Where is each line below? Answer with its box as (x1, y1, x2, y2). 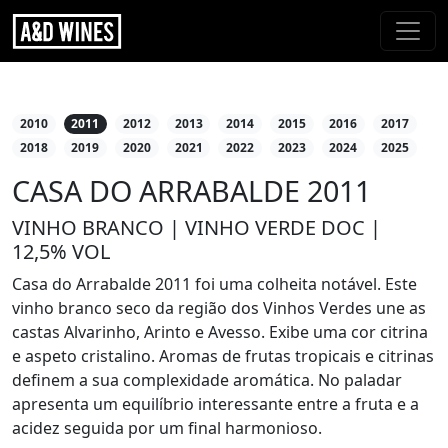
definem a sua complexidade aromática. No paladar (12, 369, 402, 392)
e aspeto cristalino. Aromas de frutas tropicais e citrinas (12, 345, 434, 368)
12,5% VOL (12, 238, 110, 266)
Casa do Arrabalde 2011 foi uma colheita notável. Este (12, 273, 417, 296)
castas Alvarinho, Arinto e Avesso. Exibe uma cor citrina (12, 321, 428, 344)
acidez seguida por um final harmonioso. (12, 417, 322, 440)
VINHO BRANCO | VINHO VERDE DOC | (12, 214, 381, 242)
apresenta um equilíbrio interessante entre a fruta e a (12, 393, 419, 416)
